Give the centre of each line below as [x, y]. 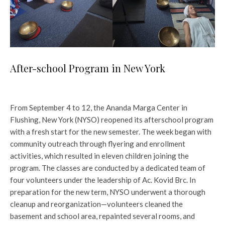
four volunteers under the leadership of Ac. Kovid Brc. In [103, 180]
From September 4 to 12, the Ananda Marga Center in [99, 107]
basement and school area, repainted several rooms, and [102, 216]
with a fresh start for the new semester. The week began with [111, 131]
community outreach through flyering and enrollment [98, 143]
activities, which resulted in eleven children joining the [99, 155]
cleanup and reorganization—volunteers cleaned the [96, 204]
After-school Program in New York [88, 68]
